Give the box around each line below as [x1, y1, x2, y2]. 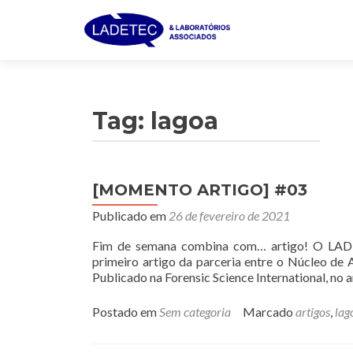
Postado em [92, 304, 159, 319]
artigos [295, 304, 330, 319]
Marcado [243, 304, 295, 319]
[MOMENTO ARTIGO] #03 [92, 180, 307, 199]
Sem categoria [159, 304, 231, 319]
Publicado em [92, 208, 169, 223]
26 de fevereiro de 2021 [169, 208, 290, 223]
